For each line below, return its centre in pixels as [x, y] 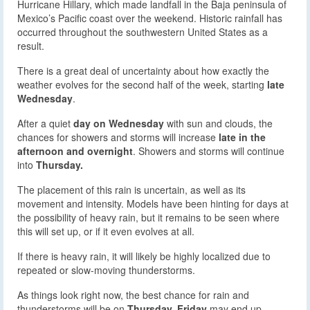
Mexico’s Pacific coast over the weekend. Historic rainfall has [150, 18]
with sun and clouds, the [218, 123]
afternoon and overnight [75, 151]
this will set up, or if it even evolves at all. [106, 231]
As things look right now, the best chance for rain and [133, 294]
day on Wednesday [119, 123]
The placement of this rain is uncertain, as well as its [131, 189]
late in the [241, 137]
